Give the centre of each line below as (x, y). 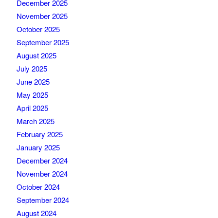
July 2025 (32, 69)
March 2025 (35, 121)
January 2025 (38, 147)
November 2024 (42, 174)
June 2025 (33, 82)
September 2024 (43, 200)
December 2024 (42, 161)
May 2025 (32, 95)
